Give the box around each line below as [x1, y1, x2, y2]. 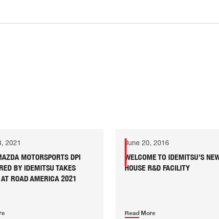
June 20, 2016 [125, 139, 170, 147]
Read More [125, 209, 156, 217]
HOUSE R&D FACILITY [125, 163, 190, 173]
